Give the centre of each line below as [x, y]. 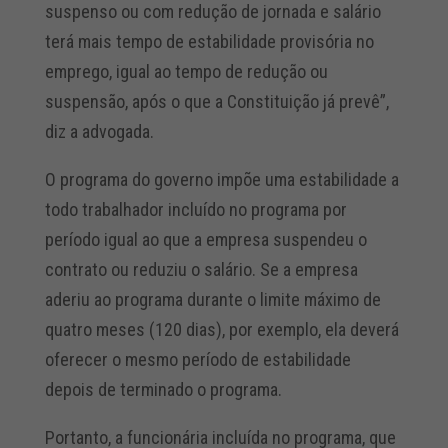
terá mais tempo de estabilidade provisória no [209, 42]
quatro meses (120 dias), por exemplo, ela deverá [221, 330]
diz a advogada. [99, 132]
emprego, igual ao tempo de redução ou [186, 72]
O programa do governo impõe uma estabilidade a [221, 180]
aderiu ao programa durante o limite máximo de [212, 300]
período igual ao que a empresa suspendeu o [205, 240]
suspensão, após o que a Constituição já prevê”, [216, 102]
